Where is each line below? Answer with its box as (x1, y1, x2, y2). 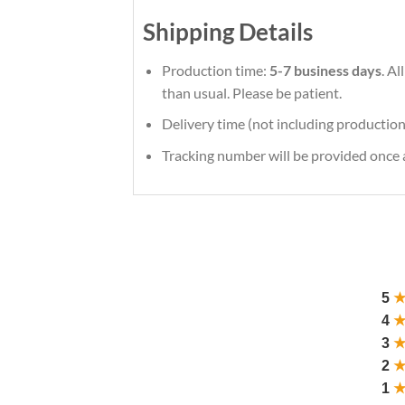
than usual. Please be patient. (161, 83, 342, 101)
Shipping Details (143, 17, 313, 45)
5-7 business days (268, 61, 381, 79)
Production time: (161, 61, 269, 79)
